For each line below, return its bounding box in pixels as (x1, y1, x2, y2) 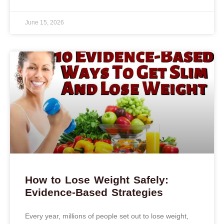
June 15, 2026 (25, 18, 64, 26)
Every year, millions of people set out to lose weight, (25, 211, 188, 220)
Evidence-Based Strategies (25, 186, 163, 198)
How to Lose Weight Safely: (25, 173, 168, 185)
